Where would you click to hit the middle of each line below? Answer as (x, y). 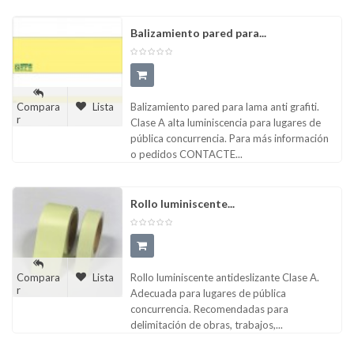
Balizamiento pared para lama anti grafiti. (224, 107)
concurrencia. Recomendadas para (209, 309)
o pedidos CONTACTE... (186, 154)
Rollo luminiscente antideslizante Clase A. (224, 278)
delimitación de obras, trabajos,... (206, 325)
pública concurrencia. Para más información (229, 139)
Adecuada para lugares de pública (208, 294)
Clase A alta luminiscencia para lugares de (225, 123)
